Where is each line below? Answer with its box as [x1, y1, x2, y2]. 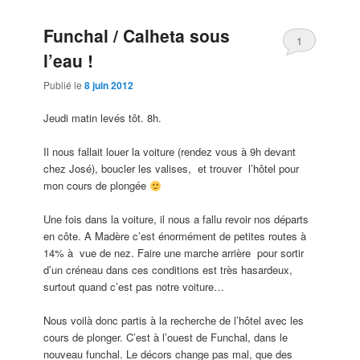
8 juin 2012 [84, 77, 134, 92]
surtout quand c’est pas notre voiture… [43, 279, 225, 295]
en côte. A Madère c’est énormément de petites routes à [43, 228, 307, 244]
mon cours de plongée [43, 178, 150, 194]
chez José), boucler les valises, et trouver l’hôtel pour [43, 161, 300, 177]
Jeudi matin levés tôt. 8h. [43, 110, 162, 126]
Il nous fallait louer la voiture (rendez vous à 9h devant [43, 144, 297, 160]
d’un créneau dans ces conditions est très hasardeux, [43, 262, 293, 278]
